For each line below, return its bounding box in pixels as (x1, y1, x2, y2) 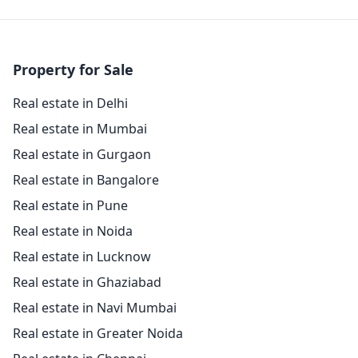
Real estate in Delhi (13, 94, 128, 113)
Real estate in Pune (13, 197, 128, 215)
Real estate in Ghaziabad (13, 273, 161, 292)
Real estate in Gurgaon (13, 145, 151, 164)
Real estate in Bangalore (13, 171, 159, 189)
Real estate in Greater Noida (13, 324, 183, 343)
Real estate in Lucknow (13, 248, 151, 266)
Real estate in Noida (13, 222, 133, 241)
